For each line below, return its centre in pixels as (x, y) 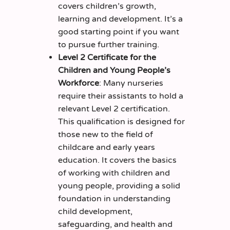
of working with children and (114, 173)
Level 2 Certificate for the (107, 58)
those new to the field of (105, 135)
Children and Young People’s (114, 71)
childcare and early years (106, 148)
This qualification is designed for (121, 122)
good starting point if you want (118, 32)
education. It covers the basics (117, 160)
